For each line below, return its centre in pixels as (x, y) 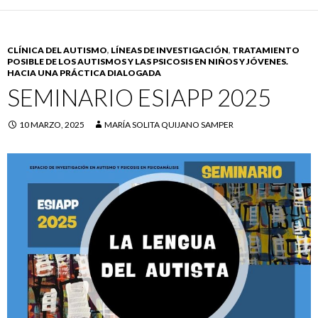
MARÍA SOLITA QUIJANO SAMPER (169, 125)
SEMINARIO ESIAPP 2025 (139, 98)
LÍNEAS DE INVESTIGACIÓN (170, 50)
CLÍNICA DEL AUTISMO (57, 50)
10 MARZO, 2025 (52, 125)
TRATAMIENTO (266, 50)
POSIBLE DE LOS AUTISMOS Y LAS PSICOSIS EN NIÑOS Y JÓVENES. (148, 62)
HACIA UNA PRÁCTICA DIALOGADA (84, 73)
